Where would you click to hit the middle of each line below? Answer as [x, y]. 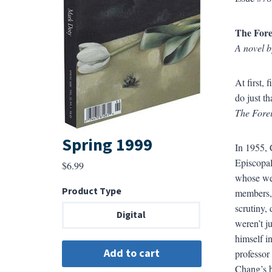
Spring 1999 [107, 145]
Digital [131, 215]
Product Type [91, 192]
